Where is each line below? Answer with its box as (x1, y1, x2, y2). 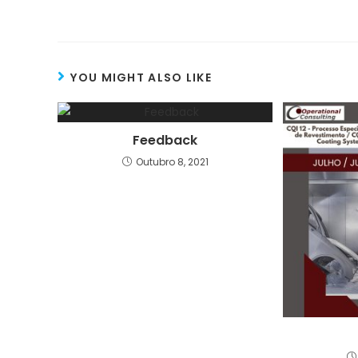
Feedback (133, 131, 198, 149)
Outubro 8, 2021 (135, 155, 209, 169)
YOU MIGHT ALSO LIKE (70, 70, 213, 86)
